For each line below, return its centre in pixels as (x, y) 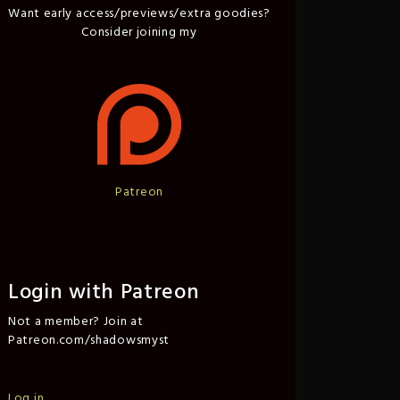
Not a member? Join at (76, 322)
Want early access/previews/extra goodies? (139, 14)
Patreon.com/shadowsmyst (89, 341)
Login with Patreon (104, 293)
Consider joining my (139, 33)
